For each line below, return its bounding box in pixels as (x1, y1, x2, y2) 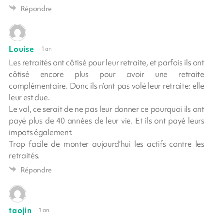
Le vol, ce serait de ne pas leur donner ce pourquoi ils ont (9, 103, 204, 114)
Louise (9, 43, 34, 54)
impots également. (9, 126, 73, 138)
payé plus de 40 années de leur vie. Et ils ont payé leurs (9, 115, 204, 126)
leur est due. (9, 92, 50, 103)
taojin (9, 204, 32, 216)
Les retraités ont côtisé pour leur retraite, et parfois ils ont (9, 57, 204, 68)
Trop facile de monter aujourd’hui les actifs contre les (9, 138, 204, 149)
